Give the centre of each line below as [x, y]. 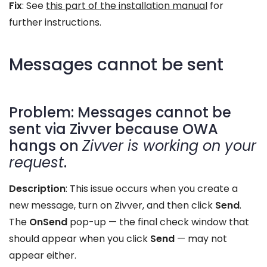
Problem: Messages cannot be [120, 112]
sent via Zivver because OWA [114, 129]
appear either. [43, 255]
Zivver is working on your [169, 146]
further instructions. [55, 22]
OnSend [48, 222]
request [36, 162]
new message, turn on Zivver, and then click [112, 205]
